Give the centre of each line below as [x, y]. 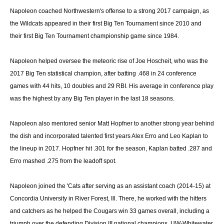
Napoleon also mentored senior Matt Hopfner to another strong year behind [112, 123]
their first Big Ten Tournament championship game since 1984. [95, 36]
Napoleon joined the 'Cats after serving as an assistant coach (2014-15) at [110, 186]
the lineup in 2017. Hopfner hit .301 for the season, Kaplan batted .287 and [111, 148]
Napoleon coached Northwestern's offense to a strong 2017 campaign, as [109, 11]
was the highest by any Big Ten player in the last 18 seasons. [92, 98]
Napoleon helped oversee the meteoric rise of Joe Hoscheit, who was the [109, 61]
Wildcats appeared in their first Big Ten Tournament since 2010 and [111, 23]
